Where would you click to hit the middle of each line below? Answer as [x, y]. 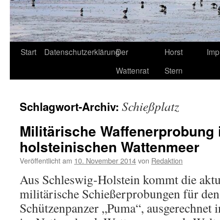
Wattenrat [132, 70]
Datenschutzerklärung [82, 52]
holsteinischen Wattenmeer [110, 147]
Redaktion [167, 160]
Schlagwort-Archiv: [71, 107]
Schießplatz [151, 106]
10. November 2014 [105, 160]
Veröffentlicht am [46, 160]
